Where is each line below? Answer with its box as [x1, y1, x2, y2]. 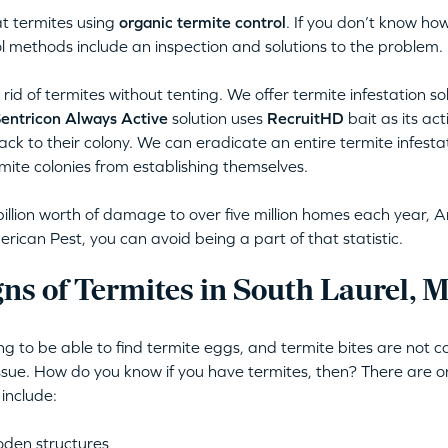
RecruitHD [266, 109, 344, 127]
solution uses [167, 109, 267, 127]
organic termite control [118, 13, 286, 31]
